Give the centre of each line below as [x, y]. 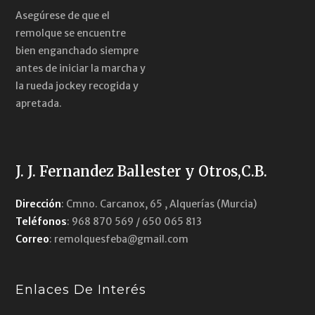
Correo [33, 239]
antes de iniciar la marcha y [81, 68]
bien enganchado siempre [77, 50]
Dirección [39, 204]
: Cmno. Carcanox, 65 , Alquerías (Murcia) [159, 204]
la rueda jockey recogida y [77, 85]
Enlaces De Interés [81, 289]
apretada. [39, 103]
